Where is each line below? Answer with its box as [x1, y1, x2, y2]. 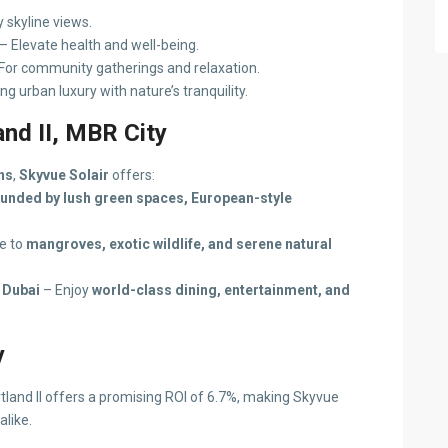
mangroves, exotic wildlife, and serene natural [25, 236, 332, 252]
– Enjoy [39, 282, 92, 298]
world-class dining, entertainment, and [91, 282, 350, 298]
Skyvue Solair [19, 167, 109, 183]
